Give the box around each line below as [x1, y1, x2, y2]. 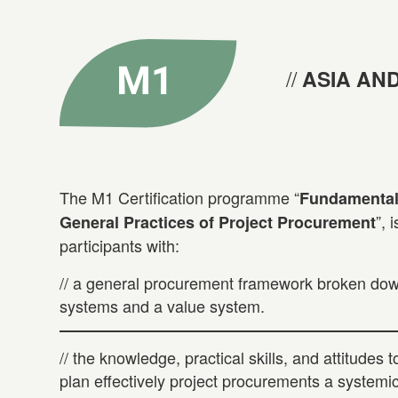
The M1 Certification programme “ [60, 186, 299, 210]
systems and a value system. [60, 293, 265, 317]
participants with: [60, 234, 179, 258]
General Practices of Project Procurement [60, 211, 376, 235]
